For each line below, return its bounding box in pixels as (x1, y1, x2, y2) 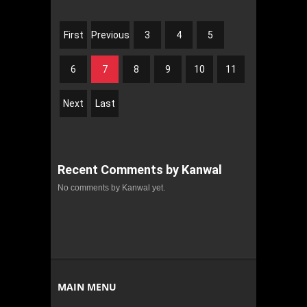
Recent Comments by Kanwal (58, 162, 222, 177)
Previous (91, 29, 130, 40)
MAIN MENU (58, 280, 116, 293)
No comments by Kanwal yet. (58, 182, 165, 193)
